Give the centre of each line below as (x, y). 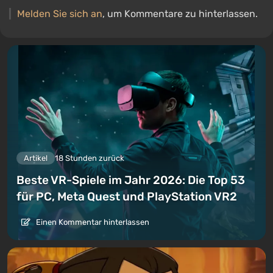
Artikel (36, 158)
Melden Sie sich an (60, 13)
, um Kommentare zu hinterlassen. (180, 13)
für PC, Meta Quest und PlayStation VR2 (127, 196)
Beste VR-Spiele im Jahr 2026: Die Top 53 (131, 180)
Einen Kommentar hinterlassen (92, 222)
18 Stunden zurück (90, 158)
